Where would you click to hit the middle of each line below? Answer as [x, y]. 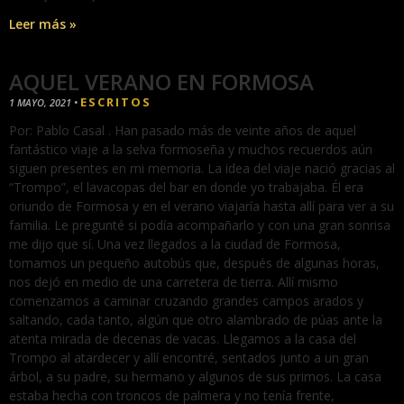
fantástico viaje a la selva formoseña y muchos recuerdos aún [191, 150]
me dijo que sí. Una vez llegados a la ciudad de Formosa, [175, 244]
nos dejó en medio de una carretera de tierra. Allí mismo [174, 282]
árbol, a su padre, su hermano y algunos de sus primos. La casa [195, 377]
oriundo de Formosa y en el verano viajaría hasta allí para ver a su [202, 207]
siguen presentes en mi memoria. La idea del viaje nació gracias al [202, 169]
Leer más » [43, 24]
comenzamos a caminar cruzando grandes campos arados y [186, 301]
